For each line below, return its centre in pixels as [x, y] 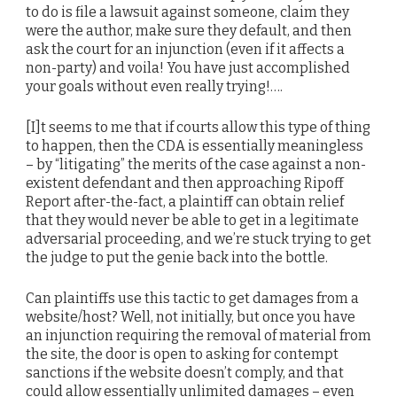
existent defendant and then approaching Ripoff [185, 183]
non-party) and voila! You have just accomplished [188, 67]
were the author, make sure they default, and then [189, 30]
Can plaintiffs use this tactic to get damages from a [192, 299]
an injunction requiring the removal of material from [198, 336]
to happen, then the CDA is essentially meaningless [195, 146]
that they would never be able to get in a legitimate [192, 221]
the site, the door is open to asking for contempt [182, 354]
